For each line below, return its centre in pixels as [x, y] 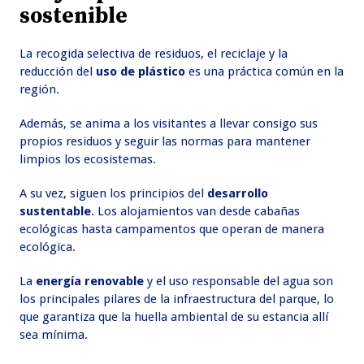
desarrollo [238, 194]
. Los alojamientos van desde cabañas [196, 212]
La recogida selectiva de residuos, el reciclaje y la [154, 54]
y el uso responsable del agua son [239, 282]
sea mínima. [54, 335]
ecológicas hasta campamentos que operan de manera [172, 230]
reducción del [58, 72]
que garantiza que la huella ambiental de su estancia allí [174, 317]
